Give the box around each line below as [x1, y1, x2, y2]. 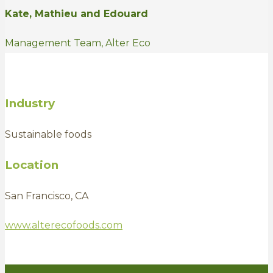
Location [5, 158, 58, 172]
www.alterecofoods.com [5, 219, 122, 231]
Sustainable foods [5, 128, 91, 140]
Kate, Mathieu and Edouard [5, 8, 148, 20]
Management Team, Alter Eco [5, 37, 151, 49]
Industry [5, 96, 55, 110]
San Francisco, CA [5, 190, 88, 202]
